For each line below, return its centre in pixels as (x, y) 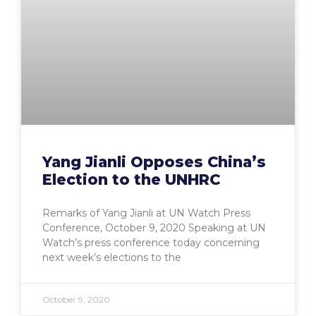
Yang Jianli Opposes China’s (154, 162)
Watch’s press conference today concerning (151, 242)
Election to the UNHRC (131, 179)
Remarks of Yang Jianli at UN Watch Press (146, 213)
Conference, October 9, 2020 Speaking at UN (154, 227)
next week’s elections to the (112, 257)
